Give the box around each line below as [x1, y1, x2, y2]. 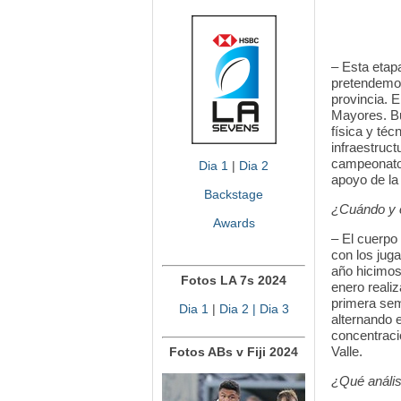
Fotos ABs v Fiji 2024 [169, 345, 298, 359]
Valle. [331, 344, 363, 359]
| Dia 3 [248, 302, 289, 316]
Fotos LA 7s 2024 [181, 273, 286, 287]
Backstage [204, 187, 263, 201]
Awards [212, 216, 255, 230]
